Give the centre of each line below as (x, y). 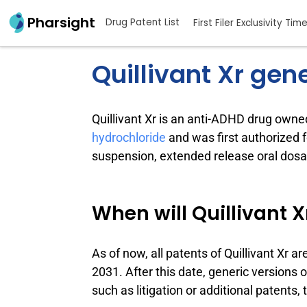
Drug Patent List (143, 23)
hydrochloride (129, 137)
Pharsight (61, 23)
